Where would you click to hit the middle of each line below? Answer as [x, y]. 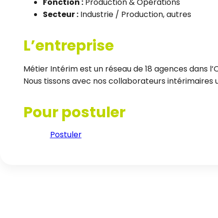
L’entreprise [69, 45]
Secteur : [61, 14]
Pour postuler [74, 112]
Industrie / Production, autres [135, 14]
